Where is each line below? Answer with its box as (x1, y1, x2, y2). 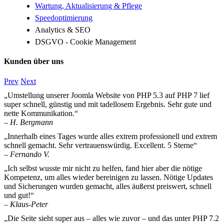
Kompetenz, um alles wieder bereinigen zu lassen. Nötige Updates (4, 172, 213, 181)
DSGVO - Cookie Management (35, 37, 136, 46)
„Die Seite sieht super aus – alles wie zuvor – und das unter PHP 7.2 (4, 213, 219, 222)
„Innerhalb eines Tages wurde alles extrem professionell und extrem (4, 131, 217, 140)
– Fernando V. (4, 149, 49, 158)
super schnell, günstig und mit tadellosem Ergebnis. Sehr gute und (4, 99, 211, 108)
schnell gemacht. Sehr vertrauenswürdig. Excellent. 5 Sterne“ (4, 140, 197, 149)
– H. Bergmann (4, 117, 53, 126)
